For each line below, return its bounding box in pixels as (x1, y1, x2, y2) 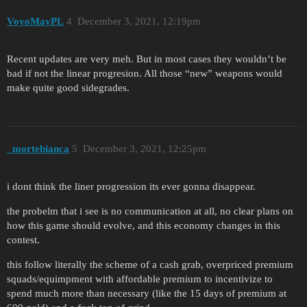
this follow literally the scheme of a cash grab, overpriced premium (7, 259, 293, 271)
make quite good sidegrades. (7, 82, 130, 93)
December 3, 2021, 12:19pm (77, 16, 201, 27)
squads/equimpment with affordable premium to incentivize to (7, 273, 273, 285)
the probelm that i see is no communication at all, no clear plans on (7, 206, 293, 217)
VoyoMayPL (7, 16, 64, 27)
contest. (7, 234, 40, 246)
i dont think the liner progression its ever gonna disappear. (7, 181, 256, 193)
